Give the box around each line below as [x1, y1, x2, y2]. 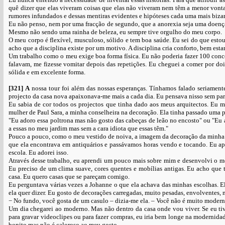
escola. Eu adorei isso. [9, 149, 68, 156]
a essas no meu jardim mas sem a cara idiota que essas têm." [9, 125, 168, 132]
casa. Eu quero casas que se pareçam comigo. [9, 173, 130, 180]
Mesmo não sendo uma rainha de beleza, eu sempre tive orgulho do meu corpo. [9, 28, 222, 36]
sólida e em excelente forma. [9, 68, 85, 76]
